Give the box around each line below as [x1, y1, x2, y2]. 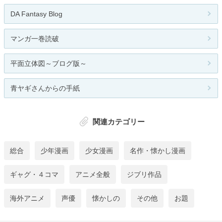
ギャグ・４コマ [10, 170, 58, 178]
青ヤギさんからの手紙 [10, 84, 80, 93]
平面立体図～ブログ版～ [10, 59, 87, 68]
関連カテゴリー [92, 117, 145, 126]
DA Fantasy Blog [10, 10, 62, 18]
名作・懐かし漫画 [130, 146, 185, 155]
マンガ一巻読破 [10, 35, 59, 43]
